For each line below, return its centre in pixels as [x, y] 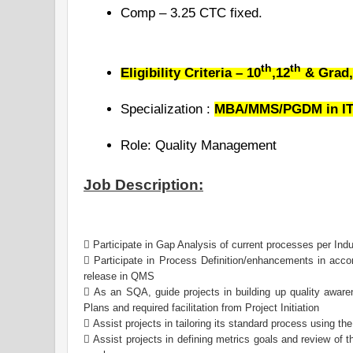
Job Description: [143, 184]
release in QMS [119, 276]
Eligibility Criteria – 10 [191, 72]
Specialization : [167, 109]
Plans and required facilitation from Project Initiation [201, 307]
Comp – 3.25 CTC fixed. [191, 13]
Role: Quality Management [199, 145]
